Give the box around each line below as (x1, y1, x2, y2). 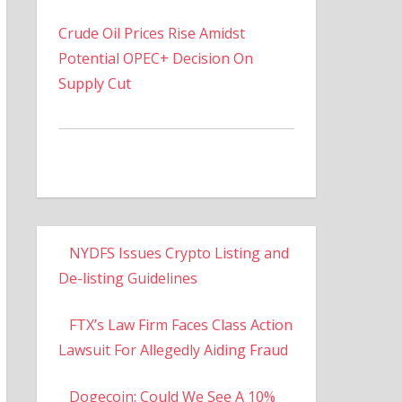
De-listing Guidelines (57, 267, 197, 288)
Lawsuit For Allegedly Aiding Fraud (57, 339, 288, 360)
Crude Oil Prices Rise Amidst (57, 22, 245, 43)
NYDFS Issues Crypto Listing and (68, 242, 289, 263)
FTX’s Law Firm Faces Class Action (68, 314, 293, 335)
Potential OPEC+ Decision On (57, 48, 253, 68)
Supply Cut (57, 73, 131, 93)
